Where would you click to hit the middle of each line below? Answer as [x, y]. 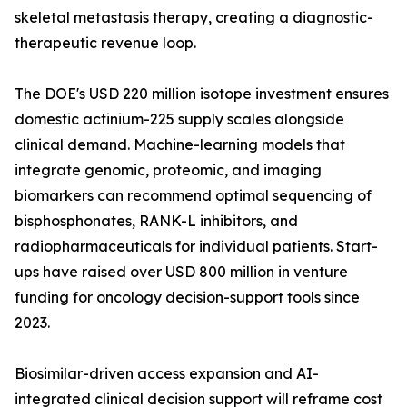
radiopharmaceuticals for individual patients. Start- [196, 247]
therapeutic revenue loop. [105, 43]
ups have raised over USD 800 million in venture [181, 272]
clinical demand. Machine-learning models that [180, 145]
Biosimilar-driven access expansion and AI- [167, 374]
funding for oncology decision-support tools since [187, 298]
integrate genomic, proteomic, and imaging [168, 170]
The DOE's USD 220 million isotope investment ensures [202, 94]
